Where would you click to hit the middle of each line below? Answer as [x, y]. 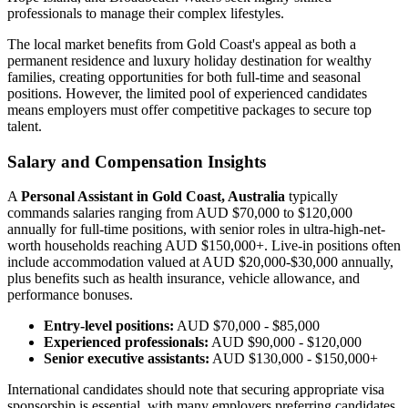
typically [311, 197]
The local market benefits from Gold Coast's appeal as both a [182, 44]
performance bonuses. [70, 295]
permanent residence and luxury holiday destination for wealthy [189, 60]
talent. [25, 126]
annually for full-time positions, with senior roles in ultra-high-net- [196, 229]
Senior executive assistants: [127, 359]
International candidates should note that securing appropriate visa [196, 390]
